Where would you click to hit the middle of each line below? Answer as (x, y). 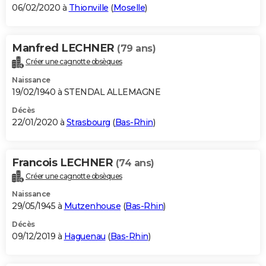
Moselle (129, 7)
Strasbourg (88, 122)
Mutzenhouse (92, 206)
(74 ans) (135, 163)
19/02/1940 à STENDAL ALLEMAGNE (86, 92)
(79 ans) (136, 48)
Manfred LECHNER (64, 48)
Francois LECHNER (64, 162)
